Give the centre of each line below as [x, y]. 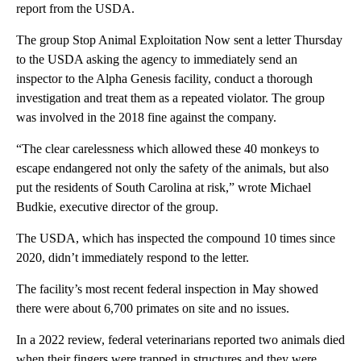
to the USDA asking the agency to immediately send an [157, 60]
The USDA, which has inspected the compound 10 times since [176, 239]
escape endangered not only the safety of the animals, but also [172, 168]
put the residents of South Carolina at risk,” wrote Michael [164, 188]
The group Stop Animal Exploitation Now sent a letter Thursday [179, 40]
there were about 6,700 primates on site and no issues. [153, 309]
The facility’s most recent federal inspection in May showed [167, 289]
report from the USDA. [75, 9]
